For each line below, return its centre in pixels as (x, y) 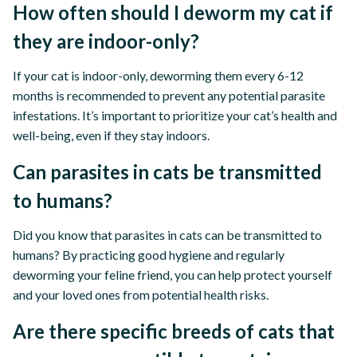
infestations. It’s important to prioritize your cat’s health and (175, 115)
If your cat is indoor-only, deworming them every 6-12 (158, 75)
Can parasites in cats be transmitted (167, 171)
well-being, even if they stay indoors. (111, 135)
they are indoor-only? (106, 41)
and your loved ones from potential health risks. (141, 294)
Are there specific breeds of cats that (174, 331)
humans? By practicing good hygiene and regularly (149, 254)
